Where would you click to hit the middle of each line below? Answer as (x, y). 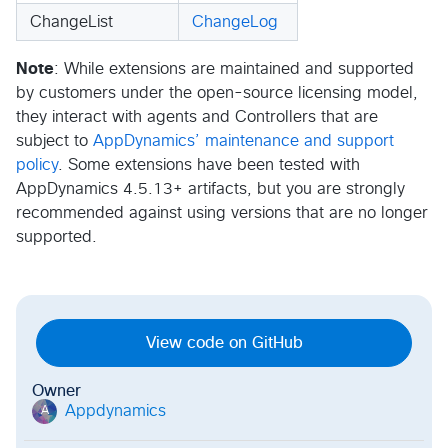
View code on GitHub (224, 342)
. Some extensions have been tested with (209, 164)
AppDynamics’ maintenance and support (243, 140)
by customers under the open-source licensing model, (217, 92)
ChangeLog (235, 21)
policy (37, 164)
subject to (54, 140)
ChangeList (71, 21)
